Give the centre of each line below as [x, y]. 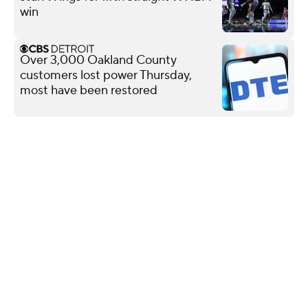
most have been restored [89, 90]
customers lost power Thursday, [106, 75]
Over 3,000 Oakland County [98, 60]
